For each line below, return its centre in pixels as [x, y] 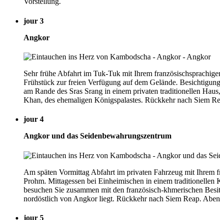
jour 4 [34, 119]
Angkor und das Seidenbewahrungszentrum [97, 136]
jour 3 [34, 21]
